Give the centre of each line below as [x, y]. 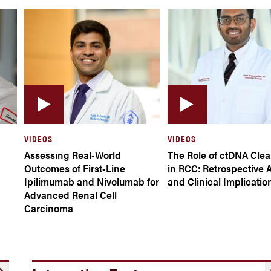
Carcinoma [49, 208]
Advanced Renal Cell [71, 195]
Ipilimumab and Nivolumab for [92, 181]
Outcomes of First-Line [75, 168]
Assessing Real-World [73, 155]
